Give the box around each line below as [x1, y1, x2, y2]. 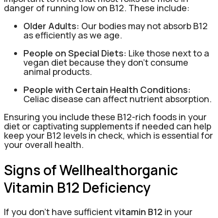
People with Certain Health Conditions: [23, 84, 191, 96]
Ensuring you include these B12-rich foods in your [4, 111, 207, 123]
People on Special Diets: [23, 47, 127, 59]
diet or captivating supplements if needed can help [4, 120, 211, 132]
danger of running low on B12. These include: [4, 2, 190, 14]
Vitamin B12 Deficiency [4, 178, 150, 197]
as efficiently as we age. [23, 29, 122, 41]
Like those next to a [127, 47, 209, 59]
